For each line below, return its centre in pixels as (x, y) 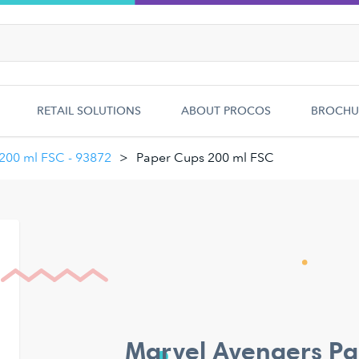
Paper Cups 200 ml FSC (205, 157)
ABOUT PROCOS (226, 111)
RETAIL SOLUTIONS (89, 111)
